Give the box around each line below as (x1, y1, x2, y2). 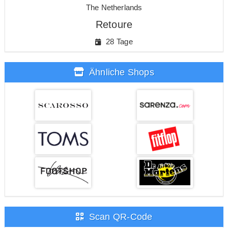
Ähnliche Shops (86, 67, 154, 77)
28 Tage (103, 37, 133, 46)
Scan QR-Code (86, 211, 153, 222)
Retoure (96, 18, 132, 30)
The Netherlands (85, 3, 142, 12)
